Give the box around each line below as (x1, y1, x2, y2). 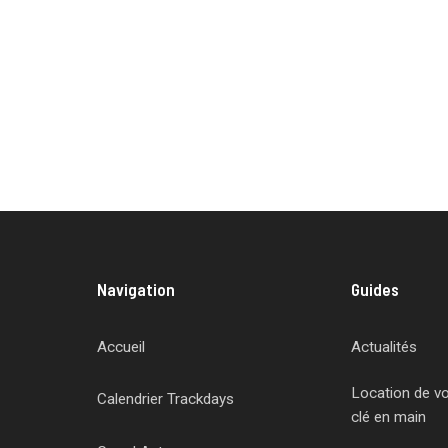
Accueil (97, 337, 146, 356)
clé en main (350, 408, 426, 427)
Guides (350, 279, 399, 299)
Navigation (97, 279, 176, 299)
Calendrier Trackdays (97, 390, 235, 408)
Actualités (350, 337, 417, 356)
